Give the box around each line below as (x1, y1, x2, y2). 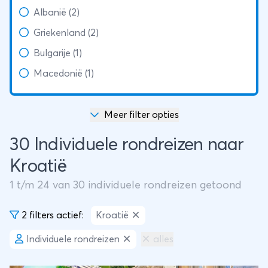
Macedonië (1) (33, 69, 94, 78)
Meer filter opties (103, 110, 179, 120)
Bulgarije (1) (33, 48, 82, 58)
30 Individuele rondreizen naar (10, 136, 244, 154)
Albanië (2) (33, 8, 80, 17)
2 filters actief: (19, 211, 84, 220)
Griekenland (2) (33, 28, 99, 38)
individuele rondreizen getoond (85, 180, 242, 191)
